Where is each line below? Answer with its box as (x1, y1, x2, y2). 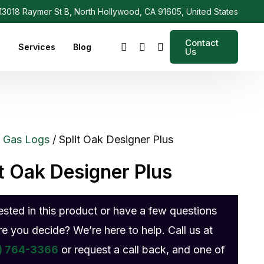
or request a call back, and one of (58, 243, 226, 256)
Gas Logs (3, 133, 50, 146)
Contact (184, 37, 219, 48)
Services (18, 42, 55, 52)
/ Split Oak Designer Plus (49, 133, 174, 146)
